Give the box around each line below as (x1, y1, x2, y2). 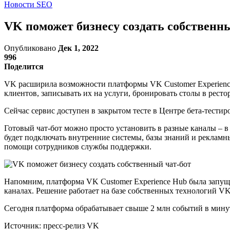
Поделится (4, 62, 44, 71)
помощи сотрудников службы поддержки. (4, 142, 151, 151)
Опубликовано (4, 43, 58, 52)
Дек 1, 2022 (58, 43, 99, 52)
